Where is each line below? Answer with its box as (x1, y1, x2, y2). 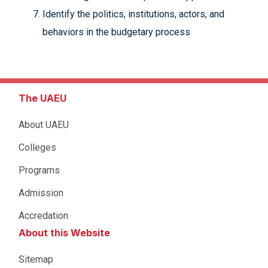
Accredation (19, 210, 68, 221)
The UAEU (19, 92, 66, 104)
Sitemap (19, 254, 53, 265)
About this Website (19, 227, 110, 239)
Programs (19, 165, 60, 176)
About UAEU (19, 119, 69, 130)
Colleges (19, 142, 56, 153)
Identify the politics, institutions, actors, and (42, 8, 224, 20)
